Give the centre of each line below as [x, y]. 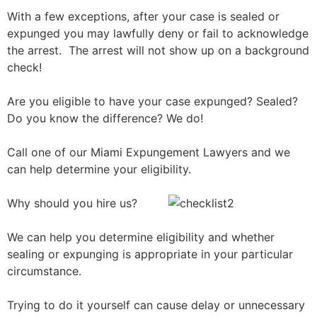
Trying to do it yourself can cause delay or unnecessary [156, 305]
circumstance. [44, 271]
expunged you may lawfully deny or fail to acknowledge [158, 33]
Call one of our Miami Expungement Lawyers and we [149, 152]
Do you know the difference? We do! [105, 118]
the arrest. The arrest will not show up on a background [158, 50]
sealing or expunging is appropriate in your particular [150, 254]
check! [24, 67]
